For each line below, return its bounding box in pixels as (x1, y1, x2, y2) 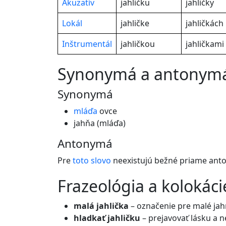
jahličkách (186, 18, 223, 29)
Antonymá (58, 136, 112, 151)
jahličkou (121, 38, 155, 49)
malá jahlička (74, 200, 129, 211)
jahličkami (186, 38, 224, 49)
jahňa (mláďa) (74, 118, 126, 129)
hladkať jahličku (74, 212, 140, 223)
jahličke (121, 18, 149, 29)
